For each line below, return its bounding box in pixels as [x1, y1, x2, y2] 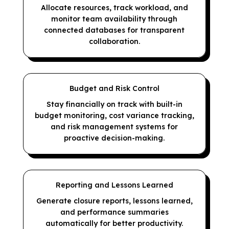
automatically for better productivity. [45, 219, 184, 228]
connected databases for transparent [44, 26, 185, 35]
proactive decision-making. [64, 133, 165, 143]
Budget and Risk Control [69, 84, 159, 93]
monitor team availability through [51, 14, 178, 24]
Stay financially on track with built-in [46, 100, 182, 109]
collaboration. [88, 37, 140, 46]
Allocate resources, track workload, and [40, 3, 188, 12]
